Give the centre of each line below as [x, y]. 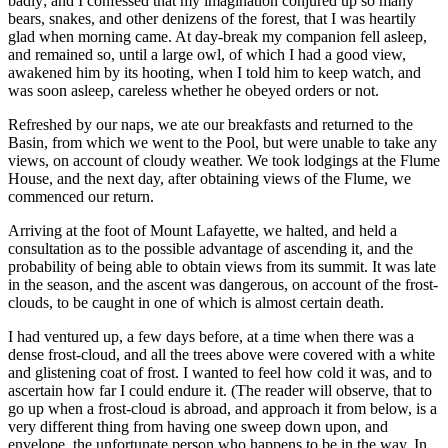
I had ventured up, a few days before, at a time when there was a [211, 337]
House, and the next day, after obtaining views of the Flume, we [209, 179]
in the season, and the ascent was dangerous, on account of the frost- [223, 285]
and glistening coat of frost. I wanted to [133, 373]
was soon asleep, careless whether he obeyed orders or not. [193, 91]
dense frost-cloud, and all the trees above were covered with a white [221, 355]
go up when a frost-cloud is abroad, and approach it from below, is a [222, 409]
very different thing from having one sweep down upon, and [198, 427]
